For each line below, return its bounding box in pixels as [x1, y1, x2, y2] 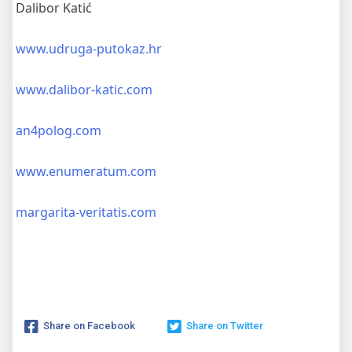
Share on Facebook [43, 320, 135, 332]
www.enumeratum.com [16, 163, 156, 180]
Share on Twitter [186, 320, 263, 332]
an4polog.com [16, 122, 101, 139]
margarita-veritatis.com [16, 203, 156, 221]
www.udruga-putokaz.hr [16, 40, 162, 57]
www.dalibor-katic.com [16, 81, 152, 98]
